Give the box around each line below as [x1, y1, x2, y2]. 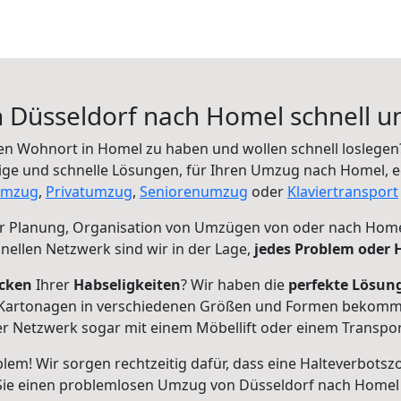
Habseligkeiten [73, 275, 181, 294]
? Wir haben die [181, 275, 288, 294]
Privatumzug [46, 182, 132, 201]
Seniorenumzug [140, 182, 248, 201]
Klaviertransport [287, 182, 398, 201]
